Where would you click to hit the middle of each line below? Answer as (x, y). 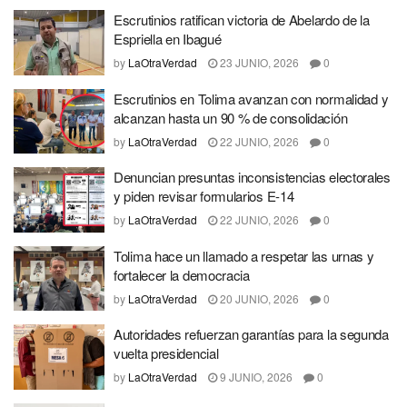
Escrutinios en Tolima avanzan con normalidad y (251, 98)
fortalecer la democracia (182, 274)
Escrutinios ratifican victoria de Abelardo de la (242, 20)
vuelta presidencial (166, 353)
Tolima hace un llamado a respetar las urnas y (244, 255)
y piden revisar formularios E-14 (204, 196)
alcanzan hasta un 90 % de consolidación (231, 117)
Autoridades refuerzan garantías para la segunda (251, 334)
